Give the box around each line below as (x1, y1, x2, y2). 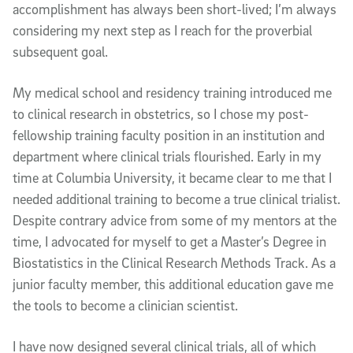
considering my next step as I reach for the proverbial (13, 21, 312, 39)
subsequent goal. (13, 43, 108, 60)
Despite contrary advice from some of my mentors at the (13, 211, 336, 229)
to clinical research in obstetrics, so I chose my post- (13, 105, 309, 122)
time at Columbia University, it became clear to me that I (13, 169, 332, 186)
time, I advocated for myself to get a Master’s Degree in (13, 232, 326, 250)
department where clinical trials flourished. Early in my (13, 147, 321, 165)
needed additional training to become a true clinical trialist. (13, 190, 340, 207)
